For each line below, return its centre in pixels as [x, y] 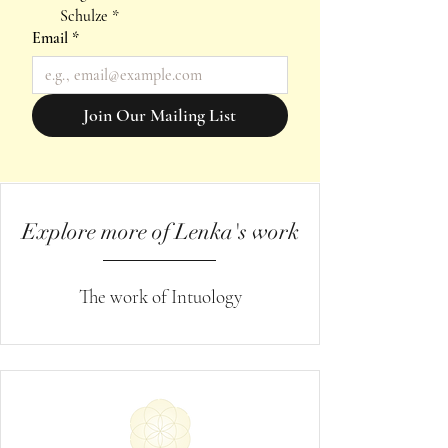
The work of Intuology [160, 296]
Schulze [84, 15]
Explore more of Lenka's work [160, 231]
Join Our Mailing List [160, 114]
